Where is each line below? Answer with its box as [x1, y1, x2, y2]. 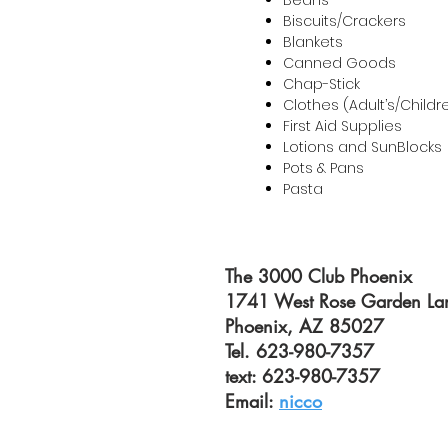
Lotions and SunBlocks [283, 137, 442, 157]
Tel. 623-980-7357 [225, 339, 374, 363]
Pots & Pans [283, 158, 364, 178]
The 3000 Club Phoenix [225, 264, 412, 288]
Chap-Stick [283, 74, 360, 94]
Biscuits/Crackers [283, 11, 406, 31]
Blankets [283, 32, 343, 52]
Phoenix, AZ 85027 [225, 314, 384, 338]
